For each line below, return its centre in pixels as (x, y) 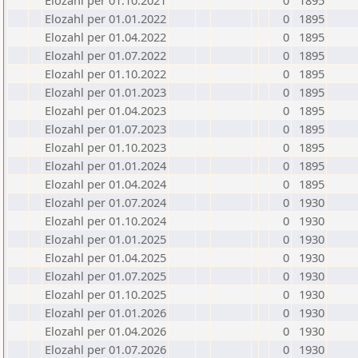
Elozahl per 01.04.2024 (105, 184)
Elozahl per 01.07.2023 (105, 129)
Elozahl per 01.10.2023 (105, 147)
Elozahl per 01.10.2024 (105, 221)
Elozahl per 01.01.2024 (105, 165)
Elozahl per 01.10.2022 (105, 74)
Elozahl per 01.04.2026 (105, 331)
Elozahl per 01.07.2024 (105, 202)
